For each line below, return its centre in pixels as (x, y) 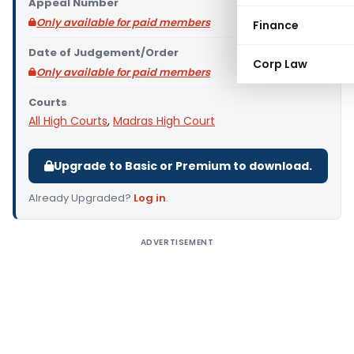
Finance (276, 25)
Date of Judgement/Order (104, 53)
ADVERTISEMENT (177, 242)
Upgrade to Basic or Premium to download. (183, 166)
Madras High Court (164, 121)
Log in (150, 198)
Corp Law (280, 64)
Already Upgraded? (81, 198)
